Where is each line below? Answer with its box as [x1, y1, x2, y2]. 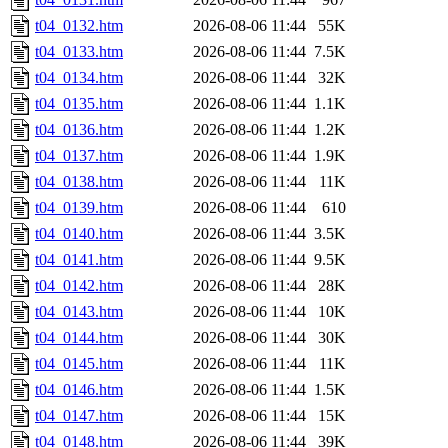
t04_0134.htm [35, 69, 123, 87]
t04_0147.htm [35, 407, 123, 425]
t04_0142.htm [35, 277, 123, 295]
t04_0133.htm [35, 43, 123, 61]
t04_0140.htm [35, 225, 123, 243]
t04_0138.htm [35, 173, 123, 191]
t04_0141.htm [35, 251, 123, 269]
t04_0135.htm [35, 95, 123, 113]
